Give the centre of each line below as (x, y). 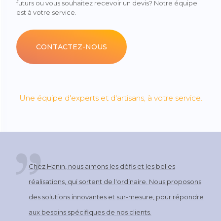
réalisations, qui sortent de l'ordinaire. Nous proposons (115, 182)
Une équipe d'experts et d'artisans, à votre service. (110, 98)
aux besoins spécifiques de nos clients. (90, 212)
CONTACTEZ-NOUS (72, 47)
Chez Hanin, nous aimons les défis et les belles (102, 166)
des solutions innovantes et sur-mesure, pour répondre (116, 197)
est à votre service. (46, 13)
